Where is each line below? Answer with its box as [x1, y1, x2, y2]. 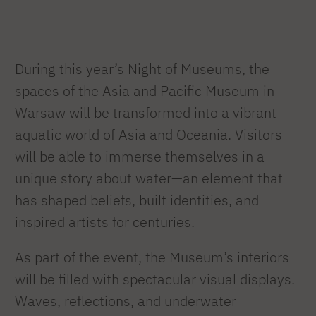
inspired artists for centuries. [15, 212, 195, 231]
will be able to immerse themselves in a [15, 147, 265, 165]
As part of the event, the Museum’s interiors [15, 248, 289, 267]
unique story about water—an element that [15, 169, 283, 187]
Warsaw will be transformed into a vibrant [15, 103, 276, 121]
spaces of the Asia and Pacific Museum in [15, 81, 274, 99]
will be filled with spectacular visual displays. [15, 270, 295, 288]
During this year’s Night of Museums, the [15, 59, 269, 78]
